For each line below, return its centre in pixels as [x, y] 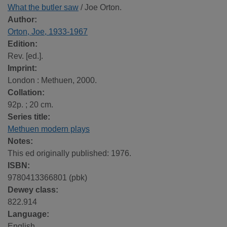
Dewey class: [33, 190]
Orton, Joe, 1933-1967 [48, 32]
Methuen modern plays [49, 129]
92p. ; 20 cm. [30, 105]
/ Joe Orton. [100, 8]
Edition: [23, 44]
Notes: [20, 141]
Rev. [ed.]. [25, 56]
